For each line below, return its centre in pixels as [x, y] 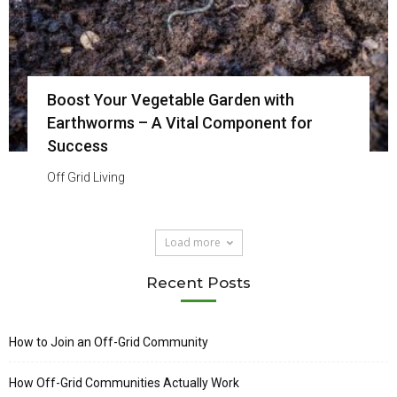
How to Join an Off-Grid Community [109, 342]
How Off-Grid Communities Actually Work [124, 382]
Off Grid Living [86, 177]
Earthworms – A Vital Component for [179, 122]
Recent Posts [198, 282]
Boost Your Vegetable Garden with [170, 99]
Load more [192, 242]
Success [77, 145]
